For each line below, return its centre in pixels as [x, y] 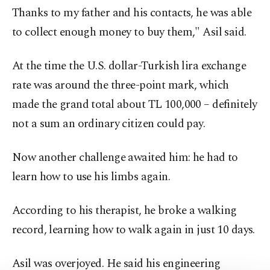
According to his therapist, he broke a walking [124, 211]
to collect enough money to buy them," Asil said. [129, 32]
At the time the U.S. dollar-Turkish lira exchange [129, 66]
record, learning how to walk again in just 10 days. [133, 230]
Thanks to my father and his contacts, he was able [132, 13]
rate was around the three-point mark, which [121, 85]
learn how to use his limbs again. [91, 177]
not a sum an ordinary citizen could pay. [109, 124]
